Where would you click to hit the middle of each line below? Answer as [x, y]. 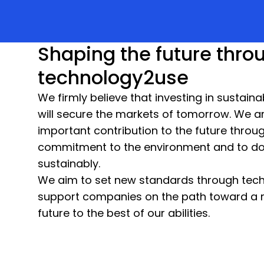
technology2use [115, 77]
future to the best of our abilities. [124, 213]
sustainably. [69, 164]
